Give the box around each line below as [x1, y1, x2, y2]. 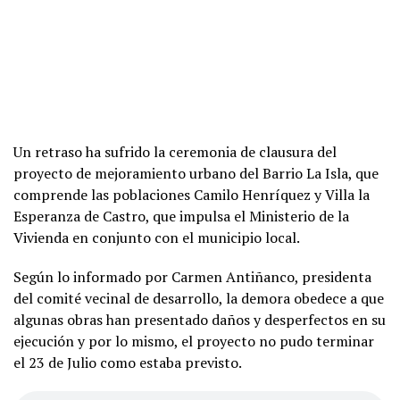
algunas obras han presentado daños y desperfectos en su [13, 310, 386, 330]
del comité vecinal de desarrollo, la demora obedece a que [13, 288, 384, 309]
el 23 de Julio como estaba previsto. [13, 353, 242, 373]
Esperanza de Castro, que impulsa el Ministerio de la [13, 206, 349, 227]
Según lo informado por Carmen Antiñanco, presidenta [13, 267, 371, 287]
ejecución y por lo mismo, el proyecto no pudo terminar [13, 331, 374, 352]
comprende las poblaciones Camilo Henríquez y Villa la [13, 185, 370, 205]
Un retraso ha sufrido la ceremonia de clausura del [13, 142, 337, 162]
